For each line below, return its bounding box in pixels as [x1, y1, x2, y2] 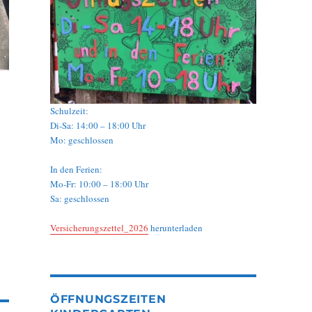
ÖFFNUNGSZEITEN [49, 292, 166, 306]
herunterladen [148, 221, 203, 235]
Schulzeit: [49, 104, 88, 118]
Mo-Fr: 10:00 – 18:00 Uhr [49, 178, 148, 191]
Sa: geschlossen [49, 192, 109, 205]
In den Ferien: [49, 163, 102, 176]
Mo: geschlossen [49, 134, 114, 147]
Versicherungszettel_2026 [49, 221, 148, 235]
